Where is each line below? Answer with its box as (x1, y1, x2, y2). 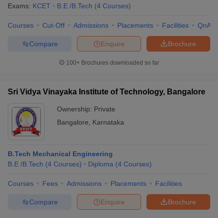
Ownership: (57, 105, 94, 113)
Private (94, 105, 115, 113)
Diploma (88, 160, 113, 168)
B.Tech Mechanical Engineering (8, 150, 113, 158)
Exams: (8, 2, 33, 10)
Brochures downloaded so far (80, 59, 159, 66)
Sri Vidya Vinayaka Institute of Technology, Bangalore (8, 88, 205, 96)
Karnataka (92, 118, 124, 126)
